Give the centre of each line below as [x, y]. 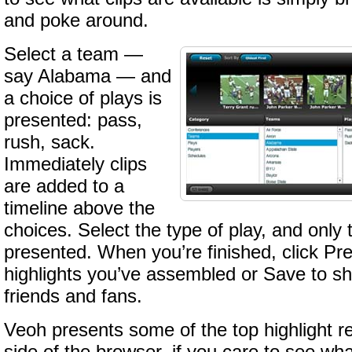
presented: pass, [73, 120]
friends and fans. [73, 296]
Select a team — [73, 54]
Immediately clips [75, 164]
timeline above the [79, 208]
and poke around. [76, 20]
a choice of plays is [83, 98]
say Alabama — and [88, 76]
